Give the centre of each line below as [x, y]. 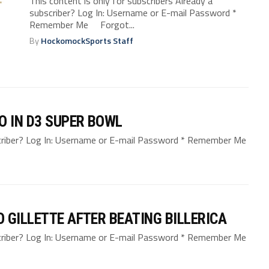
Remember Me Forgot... [82, 24]
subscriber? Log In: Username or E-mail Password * [133, 12]
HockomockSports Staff [87, 41]
